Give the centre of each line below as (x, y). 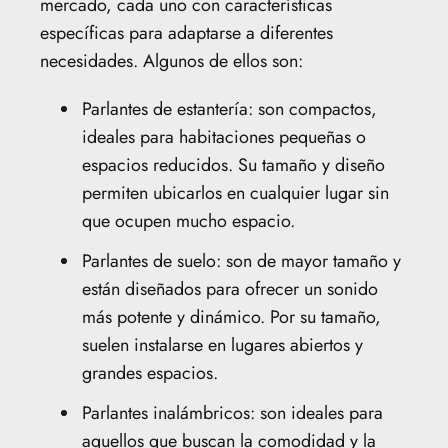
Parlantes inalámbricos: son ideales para (232, 412)
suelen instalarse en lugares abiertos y (222, 344)
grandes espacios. (150, 372)
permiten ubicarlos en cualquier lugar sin (235, 192)
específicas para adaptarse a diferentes (186, 32)
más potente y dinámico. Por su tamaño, (231, 316)
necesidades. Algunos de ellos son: (171, 60)
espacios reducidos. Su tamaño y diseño (233, 164)
